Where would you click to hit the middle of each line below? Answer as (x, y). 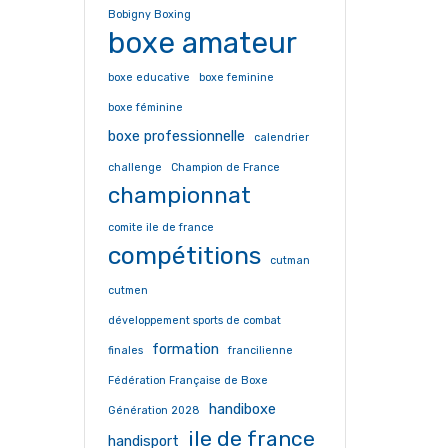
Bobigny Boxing (149, 14)
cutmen (127, 290)
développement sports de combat (194, 320)
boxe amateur (202, 43)
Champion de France (225, 167)
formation (185, 349)
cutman (289, 260)
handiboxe (242, 409)
